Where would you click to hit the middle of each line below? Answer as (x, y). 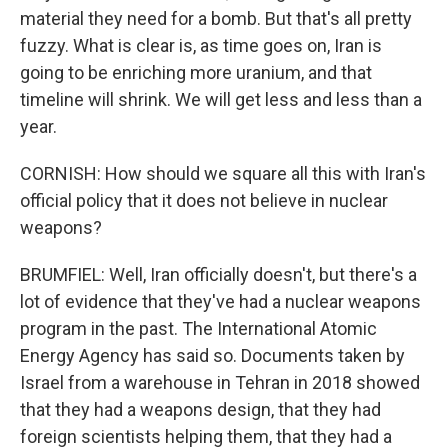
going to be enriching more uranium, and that (196, 72)
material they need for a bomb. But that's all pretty (216, 18)
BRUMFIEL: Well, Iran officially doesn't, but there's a (218, 274)
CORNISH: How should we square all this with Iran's (223, 173)
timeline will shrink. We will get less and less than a (221, 99)
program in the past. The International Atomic (198, 328)
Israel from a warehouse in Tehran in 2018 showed (220, 382)
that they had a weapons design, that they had (200, 409)
